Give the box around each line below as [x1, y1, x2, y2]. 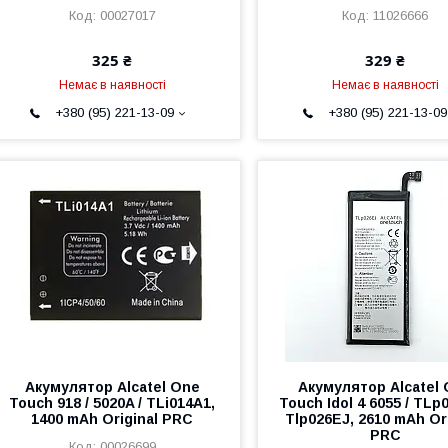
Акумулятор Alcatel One [24, 379, 200, 396]
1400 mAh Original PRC [31, 411, 194, 428]
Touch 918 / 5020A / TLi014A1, [9, 395, 216, 412]
